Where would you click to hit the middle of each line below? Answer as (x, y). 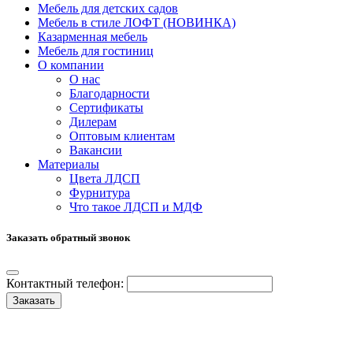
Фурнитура (100, 192)
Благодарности (110, 93)
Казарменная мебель (93, 36)
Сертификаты (106, 107)
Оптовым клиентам (122, 136)
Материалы (69, 164)
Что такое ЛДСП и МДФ (136, 206)
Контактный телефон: (65, 284)
